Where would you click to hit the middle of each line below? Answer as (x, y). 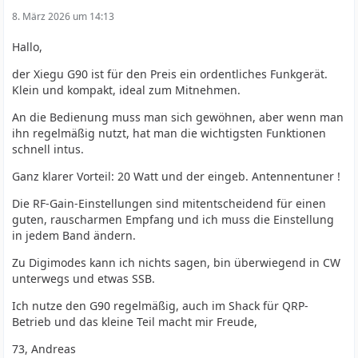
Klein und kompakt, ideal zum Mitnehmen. (127, 90)
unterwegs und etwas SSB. (84, 278)
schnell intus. (48, 149)
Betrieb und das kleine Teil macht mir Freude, (135, 322)
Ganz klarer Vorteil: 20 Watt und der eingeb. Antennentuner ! (177, 176)
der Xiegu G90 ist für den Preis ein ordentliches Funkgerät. (170, 74)
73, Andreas (44, 349)
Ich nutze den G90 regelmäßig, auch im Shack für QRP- (161, 306)
